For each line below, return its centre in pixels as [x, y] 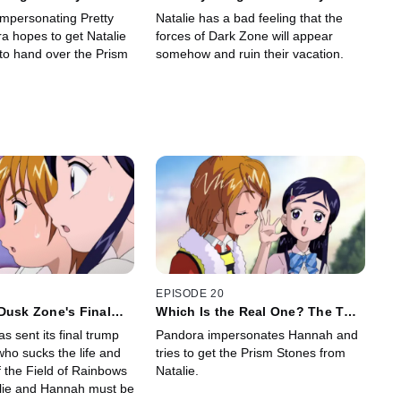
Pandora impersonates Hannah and [257, 334]
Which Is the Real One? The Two [259, 311]
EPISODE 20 [190, 293]
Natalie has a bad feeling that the [250, 18]
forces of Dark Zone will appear [245, 36]
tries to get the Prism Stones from [251, 352]
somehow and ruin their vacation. [250, 54]
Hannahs [184, 325]
